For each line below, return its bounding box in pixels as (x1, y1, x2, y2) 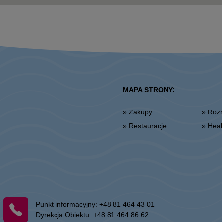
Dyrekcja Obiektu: (36, 210, 94, 219)
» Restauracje (128, 121, 166, 130)
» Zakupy (128, 108, 152, 116)
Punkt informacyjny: (36, 200, 100, 208)
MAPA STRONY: (122, 85, 175, 94)
